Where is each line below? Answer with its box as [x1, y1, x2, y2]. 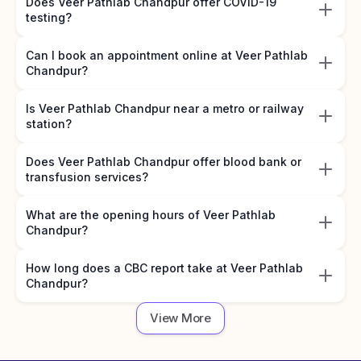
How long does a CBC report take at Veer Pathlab [26, 261, 303, 275]
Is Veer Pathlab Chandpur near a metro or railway [26, 102, 304, 115]
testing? [26, 10, 72, 24]
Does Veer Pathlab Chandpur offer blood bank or [26, 155, 301, 168]
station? [26, 117, 72, 131]
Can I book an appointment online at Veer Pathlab [26, 48, 308, 62]
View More [150, 310, 211, 326]
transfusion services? [26, 170, 148, 184]
